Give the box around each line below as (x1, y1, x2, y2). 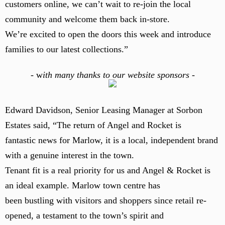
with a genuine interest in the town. (5, 150, 134, 160)
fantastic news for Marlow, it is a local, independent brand (5, 135, 218, 145)
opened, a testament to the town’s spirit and (5, 210, 164, 220)
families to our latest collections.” (5, 44, 128, 54)
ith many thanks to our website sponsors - (42, 70, 195, 80)
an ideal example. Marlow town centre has (5, 180, 160, 190)
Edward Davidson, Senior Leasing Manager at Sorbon (5, 105, 202, 115)
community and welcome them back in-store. (5, 14, 170, 24)
